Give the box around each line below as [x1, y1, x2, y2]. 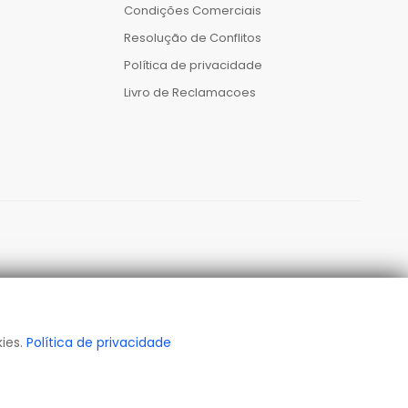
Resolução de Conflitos [123, 29, 261, 47]
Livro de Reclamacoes [123, 84, 256, 102]
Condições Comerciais [123, 2, 261, 20]
